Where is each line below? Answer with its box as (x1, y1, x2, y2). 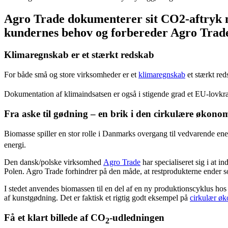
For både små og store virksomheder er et (4, 70, 138, 79)
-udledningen (109, 212, 164, 223)
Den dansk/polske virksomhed (4, 157, 103, 166)
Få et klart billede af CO (4, 212, 105, 223)
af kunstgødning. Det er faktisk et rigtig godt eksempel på (4, 193, 190, 202)
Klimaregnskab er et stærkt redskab (4, 49, 154, 61)
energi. (4, 140, 26, 149)
